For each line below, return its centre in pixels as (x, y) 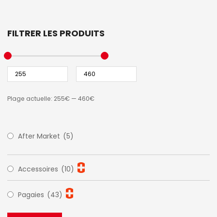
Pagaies (32, 195)
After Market (40, 136)
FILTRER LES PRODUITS (56, 33)
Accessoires (39, 169)
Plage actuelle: (31, 99)
